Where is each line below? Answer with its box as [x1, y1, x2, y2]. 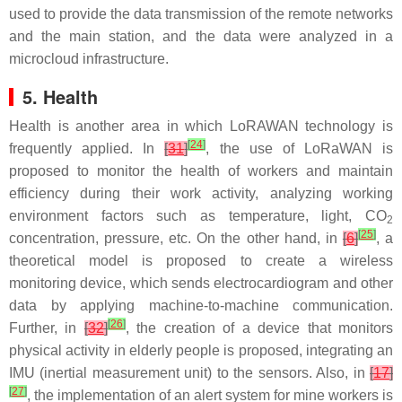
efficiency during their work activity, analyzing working [9, 186, 393, 201]
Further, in [9, 320, 84, 336]
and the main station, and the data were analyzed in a [9, 29, 393, 44]
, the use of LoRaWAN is [205, 141, 393, 156]
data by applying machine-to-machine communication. [9, 298, 393, 313]
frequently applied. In [9, 141, 165, 156]
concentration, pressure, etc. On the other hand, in [9, 231, 343, 246]
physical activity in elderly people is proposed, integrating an [9, 343, 393, 358]
